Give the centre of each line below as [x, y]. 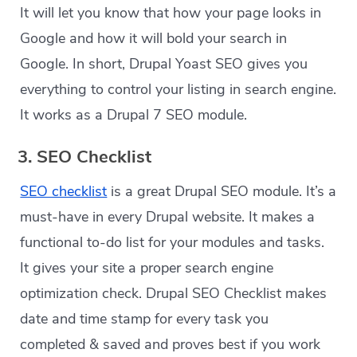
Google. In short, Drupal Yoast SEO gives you [164, 64]
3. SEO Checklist [85, 157]
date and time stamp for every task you [145, 319]
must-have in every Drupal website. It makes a [168, 217]
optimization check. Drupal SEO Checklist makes [174, 294]
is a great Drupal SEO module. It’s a [222, 192]
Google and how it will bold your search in [154, 39]
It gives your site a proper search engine [147, 268]
